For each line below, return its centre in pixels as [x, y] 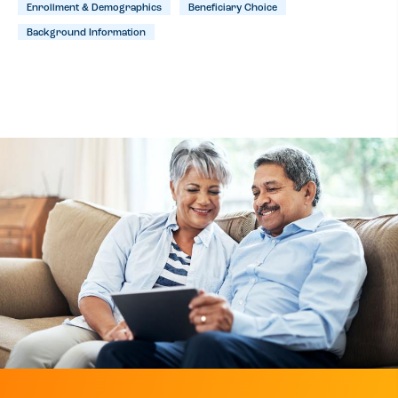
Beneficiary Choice [233, 9]
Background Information [86, 34]
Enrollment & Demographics [94, 9]
